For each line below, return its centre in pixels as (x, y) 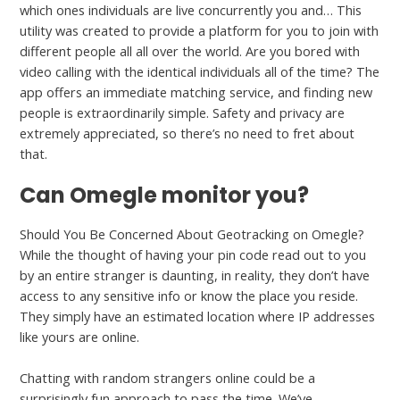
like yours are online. (80, 337)
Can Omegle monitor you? (165, 196)
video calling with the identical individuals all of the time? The (200, 71)
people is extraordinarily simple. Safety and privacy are (183, 112)
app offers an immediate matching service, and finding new (196, 92)
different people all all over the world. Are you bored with (190, 50)
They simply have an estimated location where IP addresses (198, 317)
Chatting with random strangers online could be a (168, 378)
